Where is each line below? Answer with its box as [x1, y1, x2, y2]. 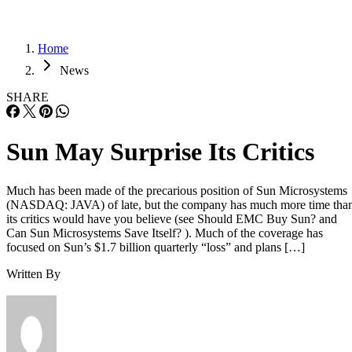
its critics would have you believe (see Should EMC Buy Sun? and [6, 211, 337, 225]
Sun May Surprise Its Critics [6, 137, 314, 167]
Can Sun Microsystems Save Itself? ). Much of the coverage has [6, 225, 323, 240]
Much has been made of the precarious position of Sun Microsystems [6, 183, 347, 197]
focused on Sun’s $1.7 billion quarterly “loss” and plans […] [6, 240, 305, 254]
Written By [6, 266, 60, 280]
